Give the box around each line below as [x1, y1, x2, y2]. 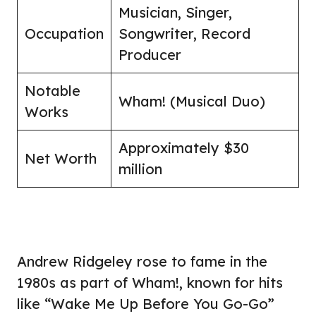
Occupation [25, 24, 104, 42]
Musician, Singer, [119, 3, 232, 21]
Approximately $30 [119, 138, 249, 157]
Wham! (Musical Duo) [119, 92, 265, 110]
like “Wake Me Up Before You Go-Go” [17, 294, 274, 312]
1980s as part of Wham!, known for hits [17, 273, 283, 291]
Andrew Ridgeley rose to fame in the [17, 252, 267, 270]
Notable [25, 81, 80, 99]
